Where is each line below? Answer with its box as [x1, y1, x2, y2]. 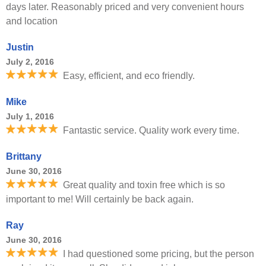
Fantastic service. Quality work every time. [63, 125, 239, 135]
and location [6, 16, 58, 26]
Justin [6, 42, 34, 52]
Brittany [6, 151, 42, 161]
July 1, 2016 [6, 112, 54, 121]
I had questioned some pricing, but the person [63, 249, 254, 259]
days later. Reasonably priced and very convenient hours [6, 2, 244, 12]
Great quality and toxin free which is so [63, 180, 225, 190]
